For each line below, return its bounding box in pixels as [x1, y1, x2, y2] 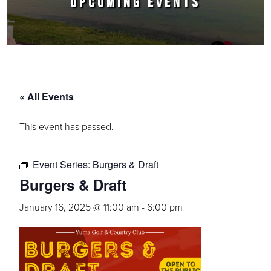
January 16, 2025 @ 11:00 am [19, 200, 139, 214]
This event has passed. [19, 120, 114, 133]
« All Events [19, 90, 74, 103]
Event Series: [33, 157, 93, 171]
